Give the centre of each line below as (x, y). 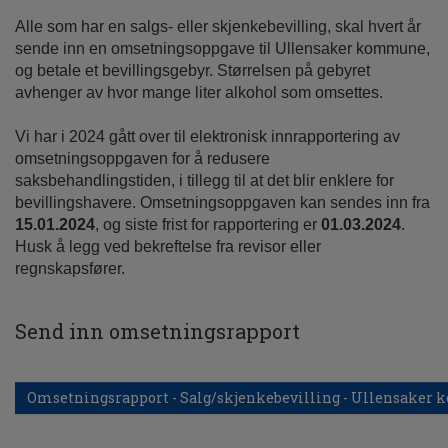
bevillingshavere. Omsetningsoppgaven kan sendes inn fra (222, 202)
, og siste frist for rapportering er (208, 224)
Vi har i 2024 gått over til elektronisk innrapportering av (207, 136)
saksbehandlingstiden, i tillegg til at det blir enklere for (204, 180)
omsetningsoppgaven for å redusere (142, 158)
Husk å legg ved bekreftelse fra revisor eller (168, 246)
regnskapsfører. (70, 268)
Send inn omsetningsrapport (157, 330)
